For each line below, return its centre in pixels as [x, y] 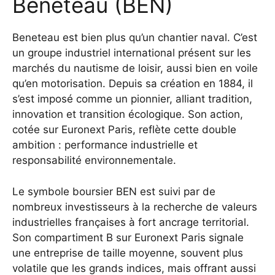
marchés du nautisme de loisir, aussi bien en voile [135, 68]
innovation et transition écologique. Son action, [128, 114]
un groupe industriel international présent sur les [132, 53]
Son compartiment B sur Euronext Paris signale [128, 237]
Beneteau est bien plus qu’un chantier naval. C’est [135, 38]
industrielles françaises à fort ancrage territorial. [131, 222]
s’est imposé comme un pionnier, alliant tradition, [132, 99]
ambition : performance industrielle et [105, 145]
